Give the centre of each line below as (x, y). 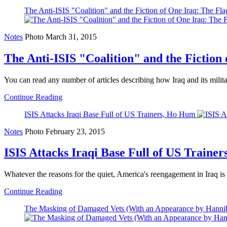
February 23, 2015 (75, 131)
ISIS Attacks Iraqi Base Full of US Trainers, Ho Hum (110, 114)
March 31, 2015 (71, 36)
